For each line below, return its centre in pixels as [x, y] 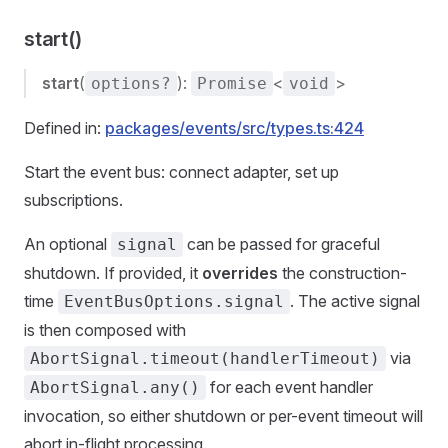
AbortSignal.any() [115, 387]
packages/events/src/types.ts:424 [234, 128]
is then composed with [105, 330]
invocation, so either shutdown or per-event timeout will [223, 416]
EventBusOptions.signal [174, 301]
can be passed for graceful [281, 244]
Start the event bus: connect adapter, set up [181, 172]
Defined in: [64, 128]
